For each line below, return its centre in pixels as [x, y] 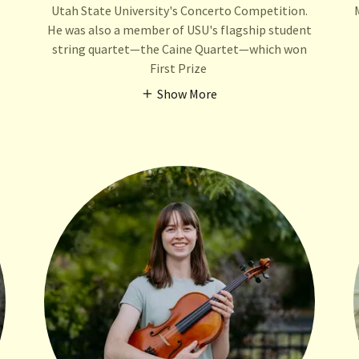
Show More [188, 93]
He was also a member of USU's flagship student [179, 29]
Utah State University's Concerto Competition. [179, 10]
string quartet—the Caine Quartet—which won [179, 48]
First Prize [179, 68]
